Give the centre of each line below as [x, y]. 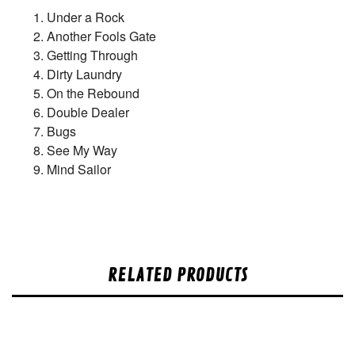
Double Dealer [88, 112]
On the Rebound [94, 93]
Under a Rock [86, 17]
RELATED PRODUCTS [177, 275]
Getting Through [93, 55]
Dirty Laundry [85, 74]
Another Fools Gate [102, 36]
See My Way [82, 150]
